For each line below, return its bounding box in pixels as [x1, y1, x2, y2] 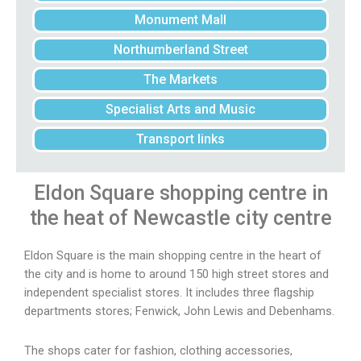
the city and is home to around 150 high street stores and [24, 267, 329, 282]
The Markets [143, 72, 218, 88]
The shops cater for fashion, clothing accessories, [24, 342, 293, 358]
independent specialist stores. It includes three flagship [24, 285, 314, 301]
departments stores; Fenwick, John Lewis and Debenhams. [24, 304, 334, 319]
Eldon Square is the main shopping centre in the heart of [24, 248, 322, 263]
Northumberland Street [113, 42, 248, 58]
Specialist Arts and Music [106, 102, 255, 118]
